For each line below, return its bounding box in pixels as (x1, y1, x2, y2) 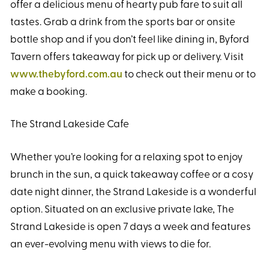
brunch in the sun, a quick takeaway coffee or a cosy (10, 169, 253, 180)
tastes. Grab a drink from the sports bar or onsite (10, 17, 235, 28)
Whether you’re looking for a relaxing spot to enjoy (10, 152, 243, 163)
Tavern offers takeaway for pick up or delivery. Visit (10, 52, 244, 62)
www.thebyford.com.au (10, 69, 122, 80)
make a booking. (10, 86, 87, 97)
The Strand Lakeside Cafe (10, 119, 129, 130)
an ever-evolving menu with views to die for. (10, 239, 213, 250)
